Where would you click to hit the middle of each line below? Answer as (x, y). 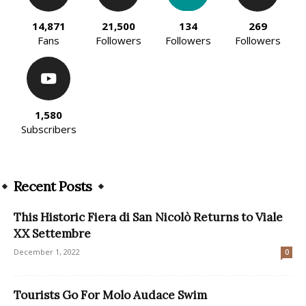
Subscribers (48, 129)
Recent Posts (53, 186)
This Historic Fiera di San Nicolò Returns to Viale (148, 218)
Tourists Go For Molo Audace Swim (110, 295)
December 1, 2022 (47, 252)
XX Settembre (52, 234)
